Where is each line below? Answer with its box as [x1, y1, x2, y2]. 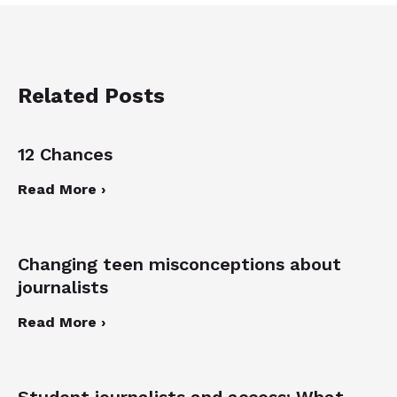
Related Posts [18, 82, 165, 108]
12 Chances [18, 143, 113, 165]
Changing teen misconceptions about [18, 253, 341, 275]
